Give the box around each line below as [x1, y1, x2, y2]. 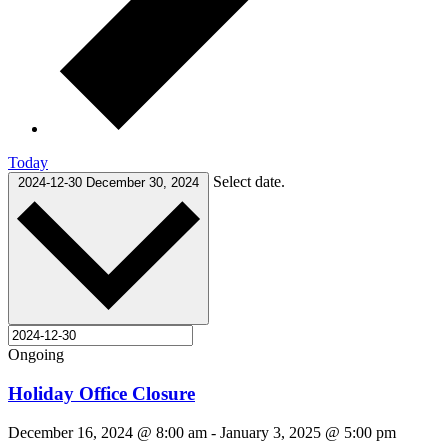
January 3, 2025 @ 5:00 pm [220, 423, 396, 441]
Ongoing [8, 346, 64, 364]
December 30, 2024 [86, 174, 199, 190]
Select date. [213, 172, 285, 190]
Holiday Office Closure [8, 382, 195, 404]
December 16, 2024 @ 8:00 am [8, 423, 207, 441]
